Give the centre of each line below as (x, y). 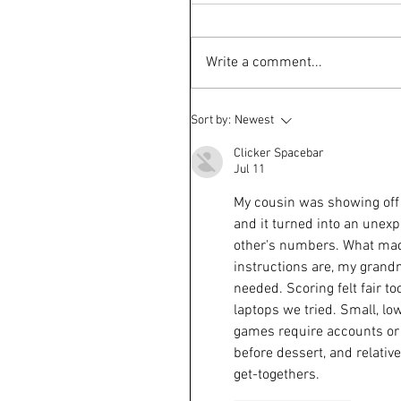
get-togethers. (277, 375)
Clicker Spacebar (279, 154)
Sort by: (211, 120)
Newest (254, 120)
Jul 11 (249, 170)
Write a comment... (264, 63)
